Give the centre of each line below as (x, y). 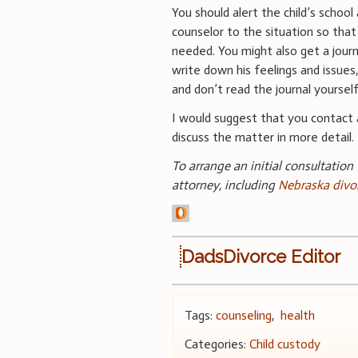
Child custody (285, 344)
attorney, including (225, 185)
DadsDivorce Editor (261, 256)
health (298, 315)
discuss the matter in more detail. (263, 137)
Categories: (217, 344)
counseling (244, 315)
